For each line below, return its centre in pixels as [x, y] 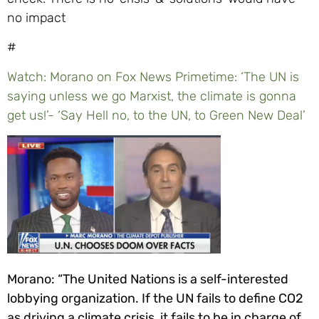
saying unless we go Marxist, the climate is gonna [152, 96]
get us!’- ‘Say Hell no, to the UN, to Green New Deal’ [156, 115]
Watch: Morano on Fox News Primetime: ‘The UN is [153, 77]
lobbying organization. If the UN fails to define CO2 [155, 298]
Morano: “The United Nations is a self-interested [148, 279]
